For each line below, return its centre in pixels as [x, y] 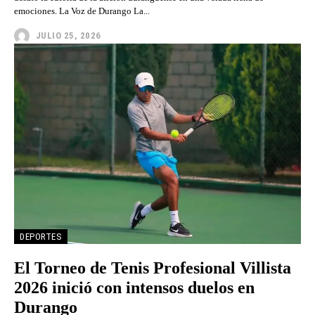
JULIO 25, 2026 [68, 36]
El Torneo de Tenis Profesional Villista [153, 268]
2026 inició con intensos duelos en [134, 288]
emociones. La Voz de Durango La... [104, 11]
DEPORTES [41, 237]
